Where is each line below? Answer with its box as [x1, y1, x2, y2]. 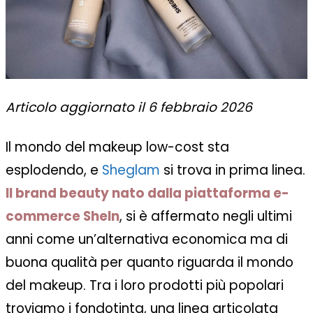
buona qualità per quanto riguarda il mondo [6, 253, 293, 272]
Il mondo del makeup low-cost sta [6, 138, 229, 157]
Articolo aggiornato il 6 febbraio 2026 [6, 98, 252, 117]
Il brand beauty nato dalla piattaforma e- [6, 184, 289, 203]
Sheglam [102, 161, 163, 180]
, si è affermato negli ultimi [119, 207, 292, 226]
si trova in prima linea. [163, 161, 305, 180]
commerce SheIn [6, 207, 119, 226]
